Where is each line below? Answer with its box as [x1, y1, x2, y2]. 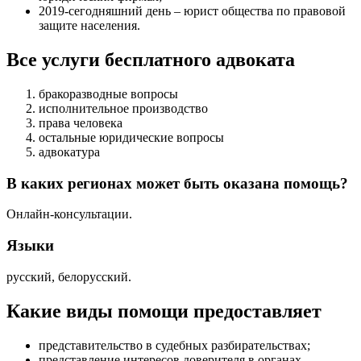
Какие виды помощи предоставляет [6, 300, 322, 322]
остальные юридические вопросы [39, 130, 224, 144]
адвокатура [39, 144, 100, 159]
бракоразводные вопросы [39, 86, 178, 101]
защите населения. [39, 19, 140, 33]
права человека [39, 115, 122, 130]
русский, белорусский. [6, 269, 131, 284]
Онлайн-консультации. [6, 207, 132, 222]
